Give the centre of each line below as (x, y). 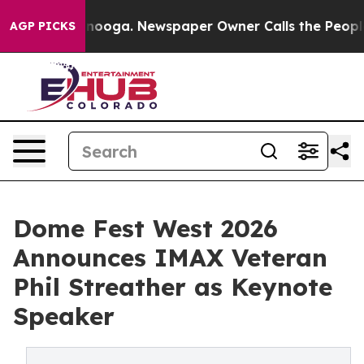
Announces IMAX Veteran (170, 258)
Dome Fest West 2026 (145, 228)
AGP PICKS (43, 26)
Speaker (64, 316)
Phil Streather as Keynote (173, 287)
